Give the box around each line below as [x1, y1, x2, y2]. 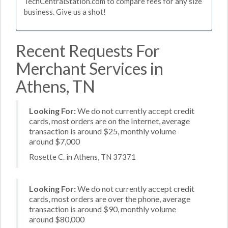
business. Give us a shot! [24, 7, 106, 16]
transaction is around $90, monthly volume [29, 204, 176, 214]
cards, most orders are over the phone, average [29, 194, 190, 204]
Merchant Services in [16, 58, 163, 78]
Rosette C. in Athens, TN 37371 [29, 152, 136, 161]
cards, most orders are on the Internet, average [29, 116, 190, 126]
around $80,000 [29, 214, 84, 224]
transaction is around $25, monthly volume [29, 126, 176, 136]
